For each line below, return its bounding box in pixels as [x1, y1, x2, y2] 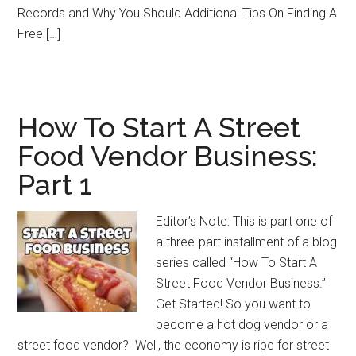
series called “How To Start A [156, 255, 318, 270]
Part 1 [17, 168, 93, 201]
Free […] [17, 26, 61, 41]
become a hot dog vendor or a [156, 317, 329, 332]
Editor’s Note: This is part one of [156, 214, 333, 229]
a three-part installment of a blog [156, 234, 338, 250]
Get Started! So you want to [156, 296, 311, 311]
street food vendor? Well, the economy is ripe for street [17, 338, 330, 353]
